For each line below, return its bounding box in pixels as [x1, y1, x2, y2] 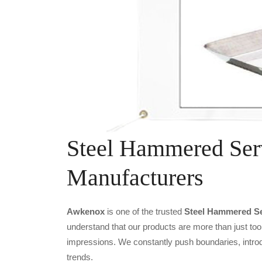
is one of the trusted [105, 206, 184, 216]
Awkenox [67, 206, 105, 216]
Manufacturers [67, 164, 204, 191]
